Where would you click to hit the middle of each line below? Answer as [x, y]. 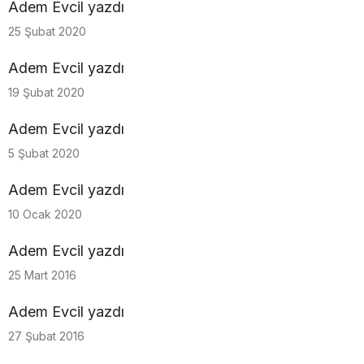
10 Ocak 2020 [45, 214]
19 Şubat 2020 [46, 92]
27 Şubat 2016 [46, 336]
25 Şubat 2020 [47, 31]
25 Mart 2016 [42, 275]
